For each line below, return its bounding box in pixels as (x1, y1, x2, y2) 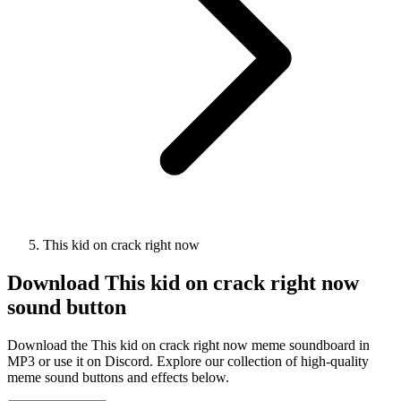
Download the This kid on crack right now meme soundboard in (7, 337, 370, 353)
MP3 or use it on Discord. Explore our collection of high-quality (7, 353, 369, 369)
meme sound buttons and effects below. (7, 369, 229, 385)
